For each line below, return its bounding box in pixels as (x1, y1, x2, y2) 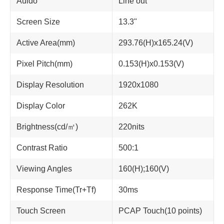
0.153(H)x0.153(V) (118, 59, 184, 68)
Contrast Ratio (16, 143, 67, 152)
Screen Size (16, 17, 60, 26)
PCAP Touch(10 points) (118, 206, 202, 215)
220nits (118, 122, 144, 131)
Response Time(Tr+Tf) (16, 185, 96, 194)
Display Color (16, 101, 65, 110)
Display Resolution (16, 80, 84, 89)
